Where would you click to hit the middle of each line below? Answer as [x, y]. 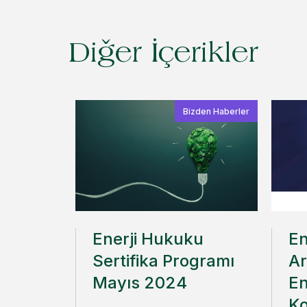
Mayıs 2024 [140, 283]
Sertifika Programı [163, 261]
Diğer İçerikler [163, 56]
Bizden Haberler [216, 111]
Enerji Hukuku [148, 239]
